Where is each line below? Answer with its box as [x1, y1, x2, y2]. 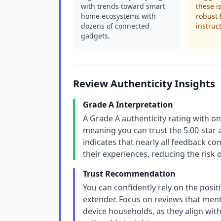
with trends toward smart [81, 1, 165, 11]
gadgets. [81, 31, 110, 40]
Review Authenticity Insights [73, 77, 215, 90]
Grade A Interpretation [83, 99, 173, 110]
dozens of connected [81, 21, 149, 31]
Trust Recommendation [83, 168, 176, 179]
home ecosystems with [81, 11, 156, 21]
